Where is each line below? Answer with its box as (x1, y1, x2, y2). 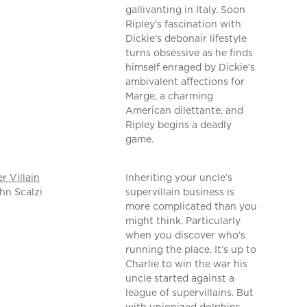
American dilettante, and (125, 103, 244, 118)
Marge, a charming (125, 89, 214, 103)
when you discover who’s (125, 228, 246, 243)
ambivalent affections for (125, 75, 245, 89)
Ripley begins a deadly (125, 118, 232, 132)
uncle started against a (125, 271, 235, 286)
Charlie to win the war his (125, 257, 248, 271)
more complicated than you (125, 199, 258, 214)
